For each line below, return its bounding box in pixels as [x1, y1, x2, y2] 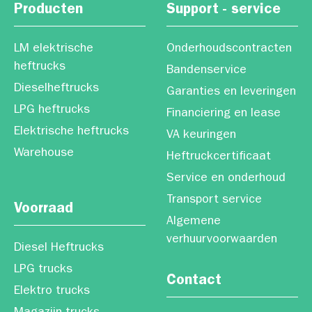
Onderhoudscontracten [166, 43, 292, 56]
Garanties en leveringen [166, 86, 296, 99]
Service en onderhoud [166, 173, 286, 185]
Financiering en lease [166, 108, 281, 120]
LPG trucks [14, 263, 72, 276]
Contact [166, 274, 221, 289]
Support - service [166, 3, 281, 18]
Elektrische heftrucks [14, 126, 129, 139]
